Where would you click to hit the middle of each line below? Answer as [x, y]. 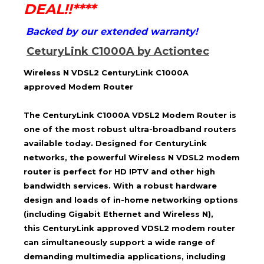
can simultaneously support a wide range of [119, 242]
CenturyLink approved [91, 228]
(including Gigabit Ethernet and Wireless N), [118, 214]
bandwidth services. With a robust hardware [120, 185]
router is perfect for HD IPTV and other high [119, 171]
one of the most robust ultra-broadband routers [130, 129]
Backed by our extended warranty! [112, 32]
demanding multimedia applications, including [125, 256]
